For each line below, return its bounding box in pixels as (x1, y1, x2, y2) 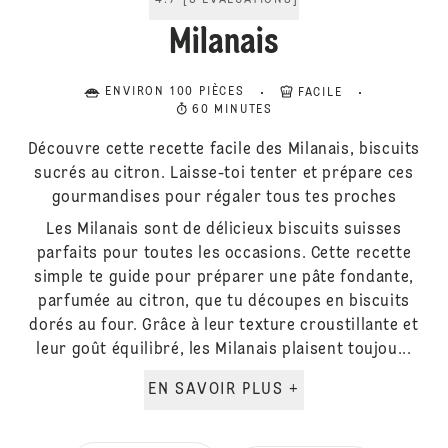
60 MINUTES (192, 104, 273, 116)
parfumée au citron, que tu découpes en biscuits (37, 294, 411, 310)
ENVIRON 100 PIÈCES (105, 86, 245, 98)
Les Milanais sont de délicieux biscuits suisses (46, 222, 402, 238)
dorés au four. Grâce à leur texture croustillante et (29, 318, 419, 334)
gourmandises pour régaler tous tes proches (51, 190, 397, 206)
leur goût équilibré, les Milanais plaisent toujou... (36, 342, 412, 358)
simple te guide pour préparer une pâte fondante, (34, 270, 414, 286)
